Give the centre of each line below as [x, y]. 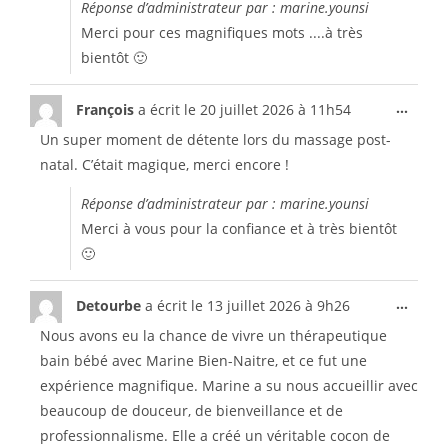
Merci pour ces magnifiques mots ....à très [222, 32]
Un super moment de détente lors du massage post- [215, 139]
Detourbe [110, 305]
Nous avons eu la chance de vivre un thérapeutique [213, 335]
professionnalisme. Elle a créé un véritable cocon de [215, 435]
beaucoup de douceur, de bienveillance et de [191, 410]
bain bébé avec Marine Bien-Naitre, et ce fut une [203, 360]
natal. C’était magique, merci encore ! [164, 164]
